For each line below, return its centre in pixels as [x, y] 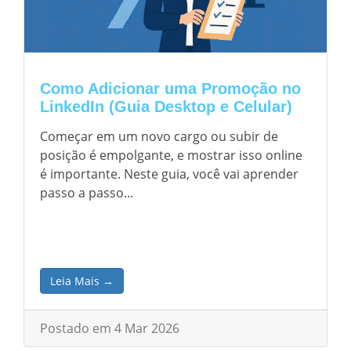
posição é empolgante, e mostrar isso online [171, 155]
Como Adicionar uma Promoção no [170, 89]
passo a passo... [87, 193]
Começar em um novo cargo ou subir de [159, 136]
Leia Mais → [82, 281]
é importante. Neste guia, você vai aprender [169, 174]
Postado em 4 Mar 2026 [110, 328]
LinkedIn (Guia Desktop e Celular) [166, 107]
